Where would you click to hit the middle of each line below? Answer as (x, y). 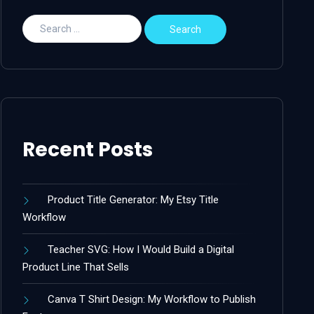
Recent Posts (88, 150)
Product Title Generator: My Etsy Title (134, 200)
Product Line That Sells (76, 267)
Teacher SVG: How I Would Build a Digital (141, 250)
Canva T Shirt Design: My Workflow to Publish (152, 300)
